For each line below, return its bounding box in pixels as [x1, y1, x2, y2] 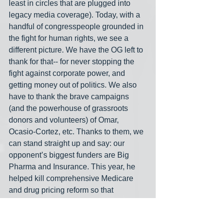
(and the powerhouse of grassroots [9, 104, 130, 113]
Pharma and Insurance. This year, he [9, 163, 137, 171]
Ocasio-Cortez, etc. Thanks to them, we [9, 127, 145, 136]
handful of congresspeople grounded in [9, 22, 145, 31]
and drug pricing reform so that [9, 186, 115, 195]
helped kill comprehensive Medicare [9, 174, 135, 183]
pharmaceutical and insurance [9, 198, 115, 206]
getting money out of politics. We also [9, 81, 139, 90]
